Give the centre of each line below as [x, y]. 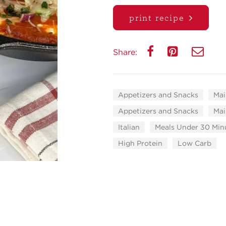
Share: [126, 52]
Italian [129, 127]
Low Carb [194, 143]
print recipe [157, 17]
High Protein [140, 143]
